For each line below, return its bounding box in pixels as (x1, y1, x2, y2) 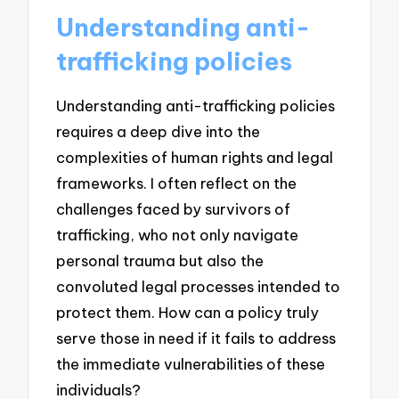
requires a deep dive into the (56, 121, 261, 141)
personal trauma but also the (56, 250, 265, 270)
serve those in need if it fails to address (56, 328, 337, 347)
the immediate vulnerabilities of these (56, 354, 326, 373)
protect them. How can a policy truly (56, 302, 320, 322)
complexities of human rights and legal (56, 147, 334, 167)
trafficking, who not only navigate (56, 224, 299, 244)
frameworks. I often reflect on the (56, 173, 297, 192)
